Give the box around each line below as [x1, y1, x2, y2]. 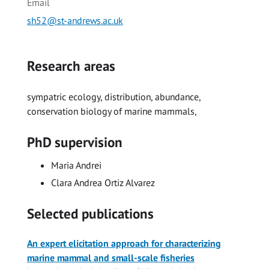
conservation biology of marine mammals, [27, 105, 197, 118]
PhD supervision [27, 133, 122, 151]
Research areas [27, 57, 115, 75]
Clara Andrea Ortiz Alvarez [51, 176, 155, 189]
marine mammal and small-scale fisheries [27, 252, 195, 264]
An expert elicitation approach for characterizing [27, 237, 221, 250]
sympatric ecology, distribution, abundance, [27, 91, 201, 103]
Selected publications [27, 204, 154, 222]
